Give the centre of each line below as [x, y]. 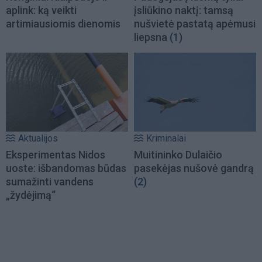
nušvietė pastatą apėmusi [195, 24]
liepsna [151, 37]
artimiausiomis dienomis [63, 24]
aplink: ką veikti [41, 11]
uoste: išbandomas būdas [66, 168]
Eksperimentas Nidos [56, 154]
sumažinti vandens [50, 181]
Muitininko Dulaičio [178, 154]
